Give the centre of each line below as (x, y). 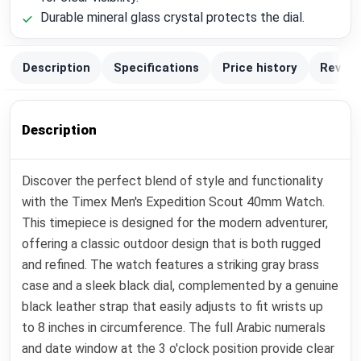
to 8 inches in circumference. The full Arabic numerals (174, 328)
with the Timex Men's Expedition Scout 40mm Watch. (174, 202)
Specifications (156, 67)
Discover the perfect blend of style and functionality (173, 181)
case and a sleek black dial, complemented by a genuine (180, 286)
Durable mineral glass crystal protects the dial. (172, 18)
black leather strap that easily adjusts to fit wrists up (173, 307)
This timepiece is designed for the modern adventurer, (175, 223)
